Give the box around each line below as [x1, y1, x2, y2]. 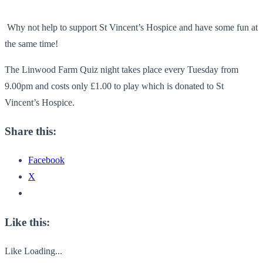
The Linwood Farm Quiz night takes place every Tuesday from [5, 64, 238, 75]
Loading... [24, 245, 62, 256]
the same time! [5, 38, 58, 49]
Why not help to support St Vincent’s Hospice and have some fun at [5, 22, 258, 32]
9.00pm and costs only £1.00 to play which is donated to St [5, 80, 224, 91]
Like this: [5, 215, 50, 228]
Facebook [28, 155, 65, 166]
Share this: [5, 125, 56, 138]
